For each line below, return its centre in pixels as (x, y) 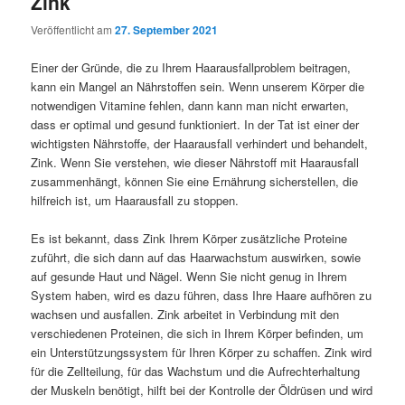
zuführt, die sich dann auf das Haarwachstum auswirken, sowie (196, 257)
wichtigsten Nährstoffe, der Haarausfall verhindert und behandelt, (200, 143)
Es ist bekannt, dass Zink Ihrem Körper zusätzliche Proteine (189, 238)
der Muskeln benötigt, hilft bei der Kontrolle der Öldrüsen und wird (202, 390)
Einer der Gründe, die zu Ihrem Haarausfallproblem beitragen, (191, 67)
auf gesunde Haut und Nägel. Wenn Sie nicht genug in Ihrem (189, 276)
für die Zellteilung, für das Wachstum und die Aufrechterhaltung (196, 371)
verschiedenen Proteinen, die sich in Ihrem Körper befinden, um (198, 333)
